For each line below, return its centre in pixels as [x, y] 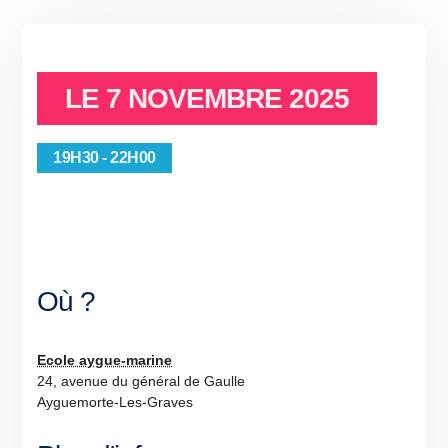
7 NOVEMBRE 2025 [228, 98]
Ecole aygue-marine [105, 360]
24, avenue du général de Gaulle [141, 381]
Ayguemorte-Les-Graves [115, 402]
